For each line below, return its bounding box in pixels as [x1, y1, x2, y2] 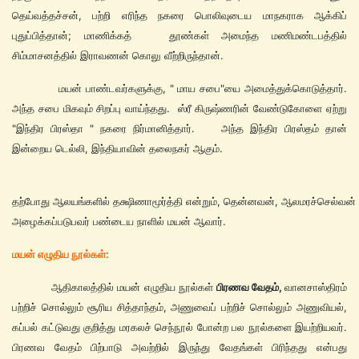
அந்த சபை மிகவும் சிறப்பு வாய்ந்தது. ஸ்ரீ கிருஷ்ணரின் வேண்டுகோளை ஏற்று [12, 102, 347, 115]
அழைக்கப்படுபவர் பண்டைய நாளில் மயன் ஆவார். [12, 215, 226, 228]
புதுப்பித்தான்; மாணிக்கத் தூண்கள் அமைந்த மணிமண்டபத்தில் [12, 29, 347, 42]
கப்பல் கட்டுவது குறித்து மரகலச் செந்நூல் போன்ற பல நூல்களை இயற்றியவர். [12, 321, 347, 333]
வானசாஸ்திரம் [284, 280, 348, 293]
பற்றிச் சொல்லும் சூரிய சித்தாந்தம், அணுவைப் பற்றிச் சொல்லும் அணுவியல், [12, 301, 347, 313]
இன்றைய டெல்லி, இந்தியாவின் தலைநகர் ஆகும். [12, 142, 223, 155]
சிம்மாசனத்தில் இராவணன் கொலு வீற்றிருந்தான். [12, 49, 224, 62]
